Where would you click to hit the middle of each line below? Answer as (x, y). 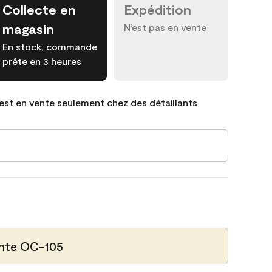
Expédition (158, 9)
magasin (28, 29)
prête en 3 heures (42, 61)
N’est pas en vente (165, 27)
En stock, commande (50, 46)
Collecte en (39, 9)
